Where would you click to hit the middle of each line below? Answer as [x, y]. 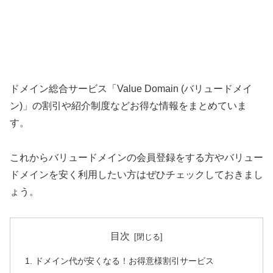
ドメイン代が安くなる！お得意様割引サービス [125, 261]
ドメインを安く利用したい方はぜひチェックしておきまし [136, 174]
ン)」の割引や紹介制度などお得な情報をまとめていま [128, 105]
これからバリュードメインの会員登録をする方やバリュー [136, 157]
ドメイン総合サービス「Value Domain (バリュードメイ [131, 88]
